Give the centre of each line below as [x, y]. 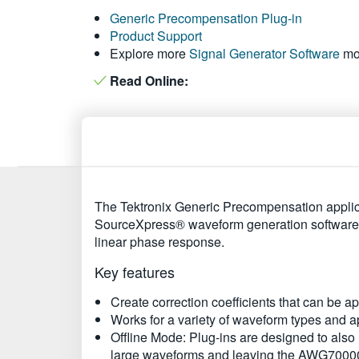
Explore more [149, 53]
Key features [135, 272]
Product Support [156, 36]
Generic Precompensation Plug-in [206, 18]
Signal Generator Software [264, 53]
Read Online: [147, 81]
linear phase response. [159, 242]
